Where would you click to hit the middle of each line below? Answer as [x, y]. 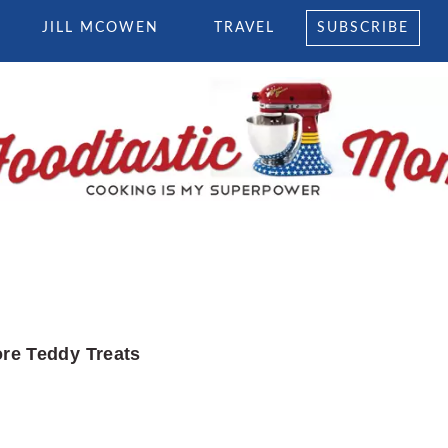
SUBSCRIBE [362, 28]
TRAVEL [245, 28]
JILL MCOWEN [101, 28]
